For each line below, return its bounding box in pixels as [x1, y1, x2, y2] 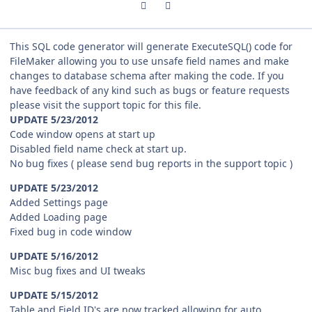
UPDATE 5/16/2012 [10, 249, 98, 263]
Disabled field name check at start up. [10, 141, 187, 155]
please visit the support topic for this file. [10, 97, 201, 111]
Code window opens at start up [10, 127, 155, 141]
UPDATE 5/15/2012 [10, 288, 98, 302]
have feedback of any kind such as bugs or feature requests [10, 83, 290, 97]
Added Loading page [10, 210, 107, 224]
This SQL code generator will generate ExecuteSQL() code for [10, 39, 292, 53]
